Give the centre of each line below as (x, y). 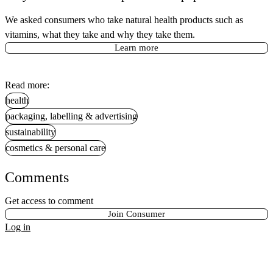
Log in (18, 227)
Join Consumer (136, 214)
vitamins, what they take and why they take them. (100, 35)
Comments (37, 178)
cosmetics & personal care (55, 148)
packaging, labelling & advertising (71, 116)
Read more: (27, 85)
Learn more (136, 48)
